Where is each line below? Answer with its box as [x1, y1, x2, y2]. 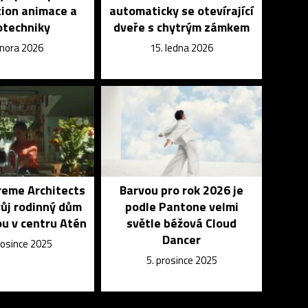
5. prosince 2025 [146, 252, 217, 268]
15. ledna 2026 [150, 39, 214, 56]
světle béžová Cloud [126, 213, 237, 232]
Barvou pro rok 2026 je [120, 180, 244, 199]
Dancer [162, 230, 201, 249]
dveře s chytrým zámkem [113, 17, 250, 36]
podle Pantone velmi [124, 197, 239, 216]
